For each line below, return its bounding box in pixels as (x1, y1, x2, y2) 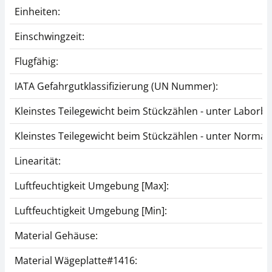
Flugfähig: (15, 54, 58, 68)
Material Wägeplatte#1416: (15, 253, 137, 267)
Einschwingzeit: (15, 29, 84, 43)
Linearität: (15, 154, 61, 168)
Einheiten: (15, 4, 60, 18)
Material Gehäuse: (15, 228, 98, 242)
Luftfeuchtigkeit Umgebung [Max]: (15, 178, 169, 192)
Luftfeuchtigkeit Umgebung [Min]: (15, 203, 167, 217)
